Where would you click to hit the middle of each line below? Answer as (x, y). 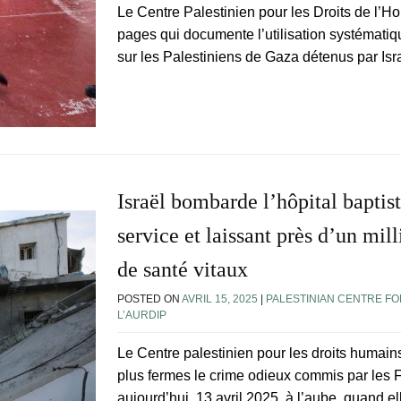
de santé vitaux (183, 269)
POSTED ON (149, 299)
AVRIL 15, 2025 (220, 299)
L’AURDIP (142, 315)
